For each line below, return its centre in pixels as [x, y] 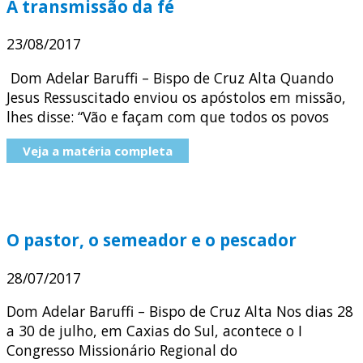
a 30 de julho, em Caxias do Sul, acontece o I [154, 331]
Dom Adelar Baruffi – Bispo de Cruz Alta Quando [170, 77]
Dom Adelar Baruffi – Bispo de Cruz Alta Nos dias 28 [180, 312]
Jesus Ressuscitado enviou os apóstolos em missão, [176, 97]
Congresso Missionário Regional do [122, 350]
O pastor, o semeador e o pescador [152, 239]
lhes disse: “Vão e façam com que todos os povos [168, 116]
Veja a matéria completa [98, 151]
